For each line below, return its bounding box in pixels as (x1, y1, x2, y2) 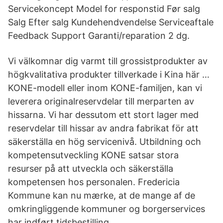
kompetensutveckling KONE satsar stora (8, 150, 179, 160)
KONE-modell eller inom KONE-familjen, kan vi (8, 83, 202, 93)
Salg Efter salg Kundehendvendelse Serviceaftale (8, 17, 214, 27)
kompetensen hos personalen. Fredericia (8, 177, 180, 187)
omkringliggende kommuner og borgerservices (8, 204, 205, 214)
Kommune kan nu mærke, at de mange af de (8, 190, 195, 201)
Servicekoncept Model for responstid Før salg (8, 3, 200, 14)
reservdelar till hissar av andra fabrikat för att (8, 123, 199, 133)
